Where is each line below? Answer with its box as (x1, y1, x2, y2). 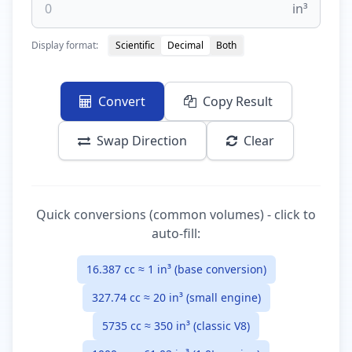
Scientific (115, 38, 155, 52)
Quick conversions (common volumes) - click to (36, 206, 316, 223)
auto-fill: (152, 225, 200, 242)
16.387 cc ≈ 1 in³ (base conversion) (86, 262, 266, 277)
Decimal (167, 38, 203, 52)
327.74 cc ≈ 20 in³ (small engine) (91, 290, 261, 305)
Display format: (31, 38, 98, 52)
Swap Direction (97, 132, 187, 149)
